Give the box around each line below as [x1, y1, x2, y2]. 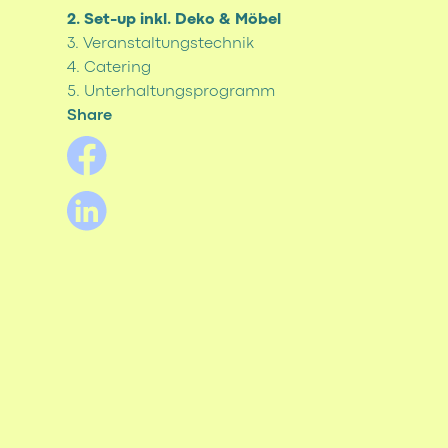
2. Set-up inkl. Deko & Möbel [67, 12, 282, 27]
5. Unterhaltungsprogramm [67, 84, 276, 99]
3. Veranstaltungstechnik [67, 36, 255, 51]
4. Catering [67, 60, 152, 75]
